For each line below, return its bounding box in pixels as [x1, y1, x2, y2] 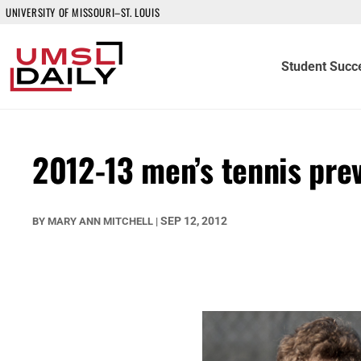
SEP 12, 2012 [160, 214, 227, 227]
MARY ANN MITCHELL [48, 215, 153, 227]
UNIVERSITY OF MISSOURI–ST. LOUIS [6, 4, 160, 20]
